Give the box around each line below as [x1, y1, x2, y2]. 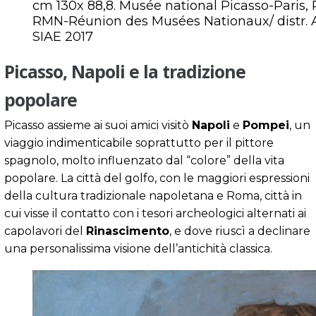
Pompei [243, 118, 289, 132]
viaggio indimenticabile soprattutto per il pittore [4, 135, 274, 150]
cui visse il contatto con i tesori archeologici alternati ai [4, 206, 306, 220]
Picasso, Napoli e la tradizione [4, 59, 245, 83]
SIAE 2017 [32, 28, 93, 44]
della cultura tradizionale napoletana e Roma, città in [4, 188, 302, 202]
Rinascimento [86, 224, 169, 238]
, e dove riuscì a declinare [169, 224, 310, 238]
